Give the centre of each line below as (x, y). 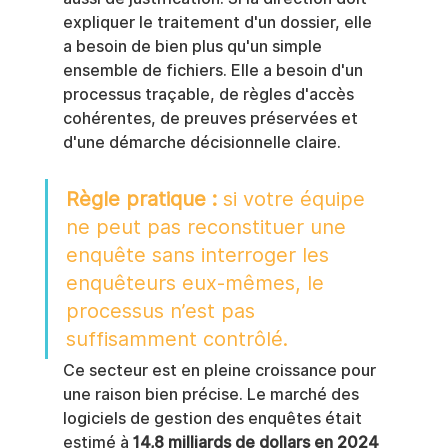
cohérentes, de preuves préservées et (212, 118)
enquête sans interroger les (200, 255)
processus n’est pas (163, 311)
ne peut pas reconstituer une (208, 227)
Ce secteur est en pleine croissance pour (221, 370)
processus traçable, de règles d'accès (210, 94)
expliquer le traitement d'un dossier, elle (219, 22)
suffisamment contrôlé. (176, 339)
